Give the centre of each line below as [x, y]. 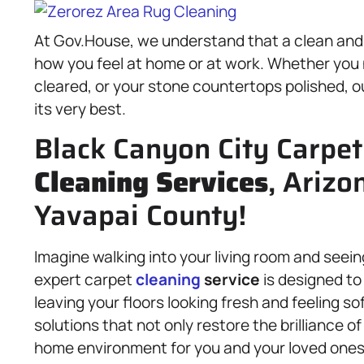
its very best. [80, 109]
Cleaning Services [151, 182]
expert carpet [85, 279]
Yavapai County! [140, 215]
